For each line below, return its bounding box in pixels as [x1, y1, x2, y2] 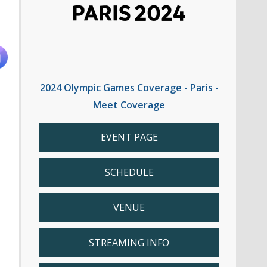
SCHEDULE [104, 166, 154, 179]
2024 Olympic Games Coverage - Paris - [39, 81, 219, 94]
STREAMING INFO [89, 236, 169, 249]
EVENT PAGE [100, 131, 158, 144]
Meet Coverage [93, 98, 165, 111]
